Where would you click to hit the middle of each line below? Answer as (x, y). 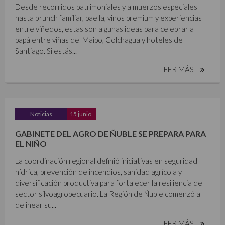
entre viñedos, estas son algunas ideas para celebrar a (104, 28)
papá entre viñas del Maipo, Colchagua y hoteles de (99, 39)
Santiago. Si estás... (46, 50)
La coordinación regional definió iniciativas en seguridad (106, 161)
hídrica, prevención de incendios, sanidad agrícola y (98, 172)
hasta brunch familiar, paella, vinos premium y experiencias (108, 17)
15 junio (81, 114)
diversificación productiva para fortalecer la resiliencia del (109, 183)
